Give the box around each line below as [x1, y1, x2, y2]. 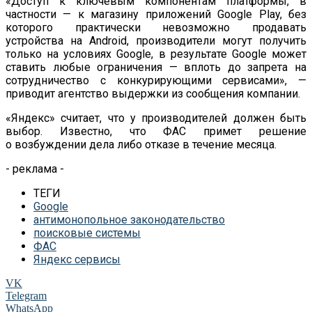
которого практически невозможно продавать [6, 20, 306, 34]
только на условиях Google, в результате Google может [6, 47, 306, 61]
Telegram [6, 289, 47, 302]
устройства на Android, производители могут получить [6, 33, 306, 47]
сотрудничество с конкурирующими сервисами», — [6, 73, 306, 87]
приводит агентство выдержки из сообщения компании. [6, 86, 300, 100]
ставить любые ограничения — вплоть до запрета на [6, 60, 306, 74]
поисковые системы [33, 226, 141, 240]
